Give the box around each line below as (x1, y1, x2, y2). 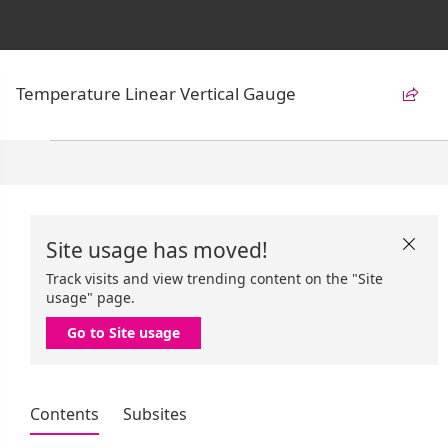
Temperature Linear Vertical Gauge (16, 81, 296, 105)
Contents (30, 403, 99, 425)
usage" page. (46, 288, 135, 307)
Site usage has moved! (46, 236, 268, 264)
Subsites (123, 403, 187, 425)
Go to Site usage (67, 323, 180, 342)
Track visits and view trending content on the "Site (46, 269, 383, 288)
